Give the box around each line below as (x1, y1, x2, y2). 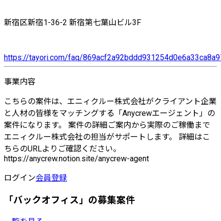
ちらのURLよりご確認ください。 (4, 144, 121, 154)
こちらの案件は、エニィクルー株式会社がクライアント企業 (4, 97, 217, 107)
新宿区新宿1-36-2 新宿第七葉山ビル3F (4, 18, 141, 28)
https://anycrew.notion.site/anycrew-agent (4, 154, 149, 164)
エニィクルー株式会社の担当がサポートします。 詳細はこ (4, 132, 210, 142)
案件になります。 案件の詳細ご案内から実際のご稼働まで (4, 120, 210, 130)
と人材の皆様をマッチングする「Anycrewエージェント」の (4, 109, 215, 118)
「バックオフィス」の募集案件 (4, 195, 135, 206)
